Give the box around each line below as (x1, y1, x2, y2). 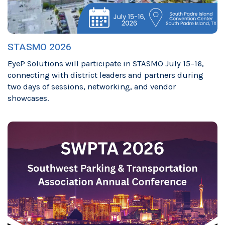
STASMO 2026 (8, 40, 71, 55)
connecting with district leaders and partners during (8, 70, 203, 80)
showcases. (8, 93, 49, 103)
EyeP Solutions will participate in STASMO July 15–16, (8, 58, 204, 68)
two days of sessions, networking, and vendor (8, 81, 176, 91)
